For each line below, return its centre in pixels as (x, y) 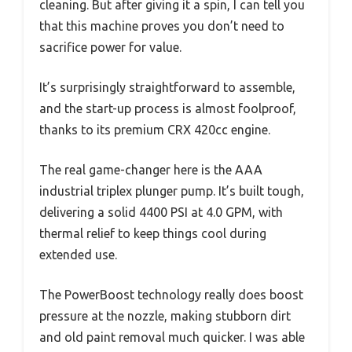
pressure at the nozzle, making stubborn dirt (165, 316)
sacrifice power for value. (110, 48)
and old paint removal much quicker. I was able (172, 337)
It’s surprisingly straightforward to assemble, (167, 88)
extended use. (78, 255)
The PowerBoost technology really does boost (171, 295)
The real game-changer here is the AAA (151, 170)
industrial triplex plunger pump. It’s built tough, (172, 191)
